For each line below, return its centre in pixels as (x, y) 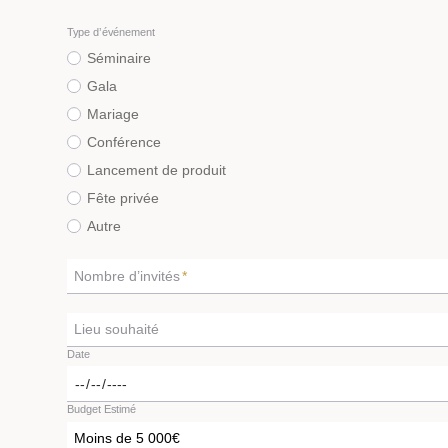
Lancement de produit (156, 170)
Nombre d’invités (127, 275)
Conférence (123, 142)
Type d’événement (111, 31)
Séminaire (118, 58)
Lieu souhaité (116, 329)
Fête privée (122, 198)
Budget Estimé (101, 409)
